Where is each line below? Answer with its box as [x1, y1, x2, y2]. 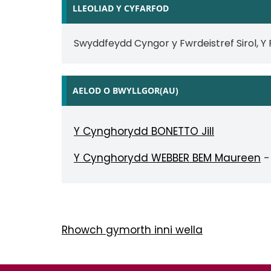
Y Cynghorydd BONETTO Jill [74, 124, 214, 139]
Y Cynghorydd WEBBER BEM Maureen [74, 151, 261, 165]
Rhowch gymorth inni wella [62, 223, 203, 237]
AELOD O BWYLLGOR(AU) [73, 85, 178, 96]
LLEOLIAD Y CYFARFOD [73, 2, 169, 14]
